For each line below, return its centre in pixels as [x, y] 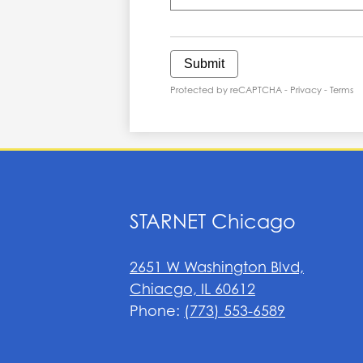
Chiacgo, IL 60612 [192, 289]
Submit [204, 64]
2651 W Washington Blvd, [217, 267]
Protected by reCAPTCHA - [230, 90]
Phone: [157, 311]
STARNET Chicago [213, 222]
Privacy [306, 90]
